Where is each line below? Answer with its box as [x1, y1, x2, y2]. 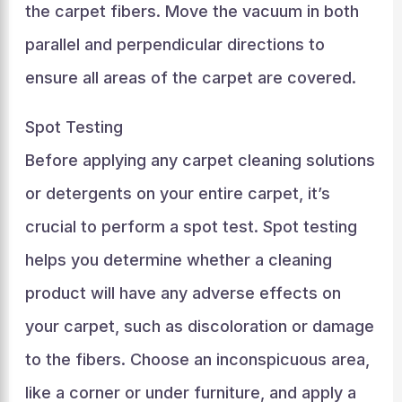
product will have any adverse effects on [24, 284, 341, 302]
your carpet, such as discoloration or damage [24, 317, 374, 336]
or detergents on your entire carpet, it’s [24, 184, 330, 203]
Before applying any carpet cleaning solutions [24, 151, 375, 170]
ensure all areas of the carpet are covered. [24, 68, 356, 87]
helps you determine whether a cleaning [24, 250, 332, 269]
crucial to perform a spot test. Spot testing [24, 217, 357, 236]
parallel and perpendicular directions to [24, 35, 325, 54]
